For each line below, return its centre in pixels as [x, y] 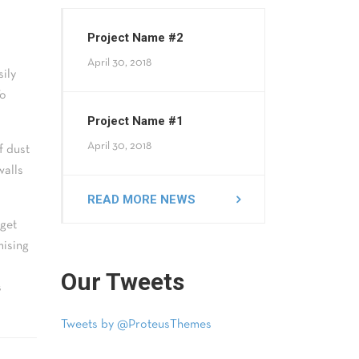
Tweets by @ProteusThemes [136, 325]
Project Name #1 [135, 121]
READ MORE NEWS [141, 199]
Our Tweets [123, 282]
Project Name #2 [135, 38]
